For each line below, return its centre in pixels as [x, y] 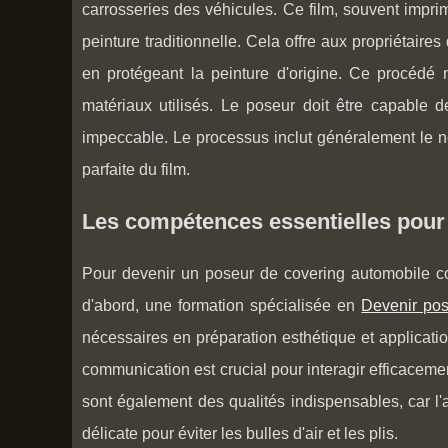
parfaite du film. [136, 169]
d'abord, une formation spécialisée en [222, 305]
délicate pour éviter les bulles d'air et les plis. [240, 433]
